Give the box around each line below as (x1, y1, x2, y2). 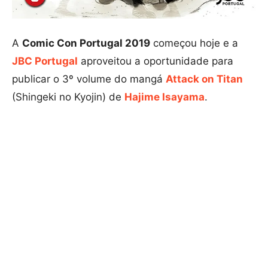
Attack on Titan (166, 73, 243, 86)
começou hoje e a (150, 37, 238, 50)
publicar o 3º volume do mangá (12, 73, 166, 86)
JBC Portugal (12, 55, 78, 68)
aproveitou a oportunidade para (78, 55, 233, 68)
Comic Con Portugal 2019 (22, 37, 150, 50)
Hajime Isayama (124, 91, 205, 103)
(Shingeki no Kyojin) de (12, 91, 124, 103)
